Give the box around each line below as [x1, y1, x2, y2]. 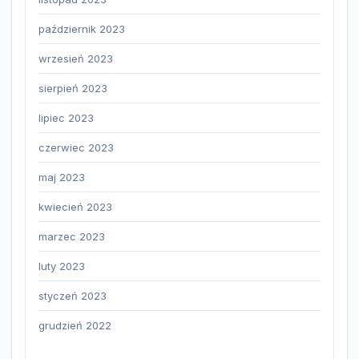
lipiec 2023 [38, 111, 94, 125]
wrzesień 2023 [38, 52, 113, 66]
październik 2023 [38, 22, 125, 36]
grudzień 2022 [38, 319, 111, 333]
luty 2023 [38, 260, 85, 273]
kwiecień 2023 [38, 200, 112, 214]
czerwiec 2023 [38, 141, 114, 155]
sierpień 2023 [38, 82, 107, 95]
